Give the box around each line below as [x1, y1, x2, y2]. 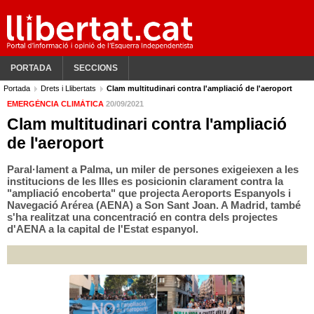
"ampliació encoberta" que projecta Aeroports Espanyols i [7, 187, 291, 199]
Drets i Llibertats [41, 84, 98, 93]
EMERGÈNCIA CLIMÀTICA [7, 100, 106, 108]
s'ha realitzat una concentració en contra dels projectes [7, 211, 278, 223]
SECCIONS [74, 63, 118, 73]
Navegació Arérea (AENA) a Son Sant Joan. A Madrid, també [7, 199, 301, 211]
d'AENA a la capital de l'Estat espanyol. [7, 223, 198, 235]
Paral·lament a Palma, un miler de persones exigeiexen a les [7, 163, 299, 175]
